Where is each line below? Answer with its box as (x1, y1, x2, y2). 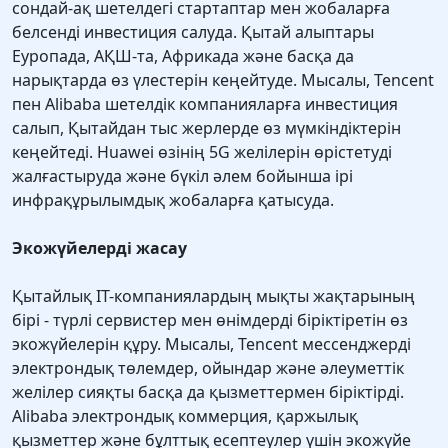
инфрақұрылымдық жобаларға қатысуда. (12, 189, 334, 212)
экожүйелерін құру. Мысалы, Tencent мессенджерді (12, 333, 411, 356)
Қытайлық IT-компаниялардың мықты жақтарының (12, 285, 415, 308)
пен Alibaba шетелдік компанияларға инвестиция (12, 93, 398, 116)
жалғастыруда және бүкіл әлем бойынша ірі (12, 165, 353, 188)
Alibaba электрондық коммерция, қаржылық (12, 405, 358, 428)
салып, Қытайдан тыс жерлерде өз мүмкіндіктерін (12, 117, 401, 140)
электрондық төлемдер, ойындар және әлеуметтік (12, 357, 404, 380)
